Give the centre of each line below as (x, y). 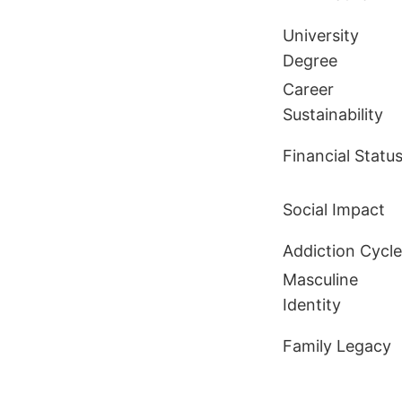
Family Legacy (337, 345)
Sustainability (333, 114)
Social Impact (334, 209)
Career (308, 89)
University (321, 35)
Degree (310, 60)
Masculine (320, 279)
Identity (312, 304)
